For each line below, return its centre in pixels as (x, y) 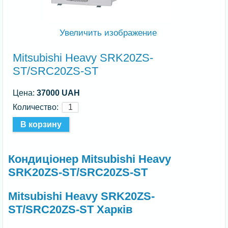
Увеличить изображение (107, 33)
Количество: (38, 107)
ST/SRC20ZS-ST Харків (71, 210)
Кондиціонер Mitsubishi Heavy (90, 159)
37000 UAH (59, 93)
